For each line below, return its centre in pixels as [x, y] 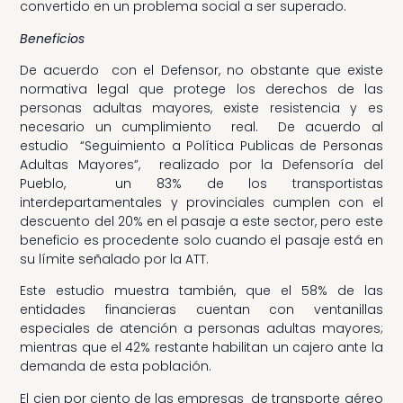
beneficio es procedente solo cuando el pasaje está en [201, 241]
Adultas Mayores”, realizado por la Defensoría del [201, 165]
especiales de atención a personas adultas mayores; [201, 329]
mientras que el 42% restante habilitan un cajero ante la [201, 348]
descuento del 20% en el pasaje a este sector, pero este [201, 222]
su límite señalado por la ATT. [115, 260]
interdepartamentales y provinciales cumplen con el [201, 203]
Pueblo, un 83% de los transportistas [201, 184]
